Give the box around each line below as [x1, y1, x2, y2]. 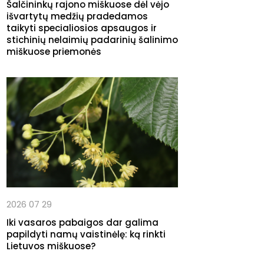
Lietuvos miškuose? [6, 240, 95, 253]
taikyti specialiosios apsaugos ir [6, 22, 157, 35]
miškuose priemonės [6, 45, 101, 58]
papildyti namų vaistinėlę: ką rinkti [6, 228, 166, 241]
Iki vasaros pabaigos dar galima [6, 216, 159, 229]
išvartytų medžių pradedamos [6, 10, 148, 23]
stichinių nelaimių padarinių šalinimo [6, 34, 178, 47]
